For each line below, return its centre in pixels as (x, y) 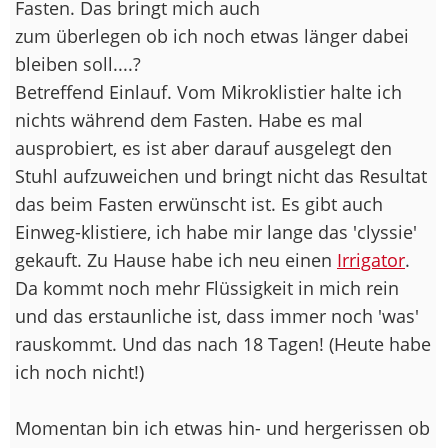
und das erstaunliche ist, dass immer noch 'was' (217, 315)
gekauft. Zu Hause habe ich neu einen (176, 259)
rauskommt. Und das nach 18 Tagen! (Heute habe (223, 343)
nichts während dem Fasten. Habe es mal (189, 119)
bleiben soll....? (78, 63)
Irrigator (371, 259)
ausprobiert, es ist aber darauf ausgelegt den (203, 147)
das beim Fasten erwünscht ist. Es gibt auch (199, 203)
